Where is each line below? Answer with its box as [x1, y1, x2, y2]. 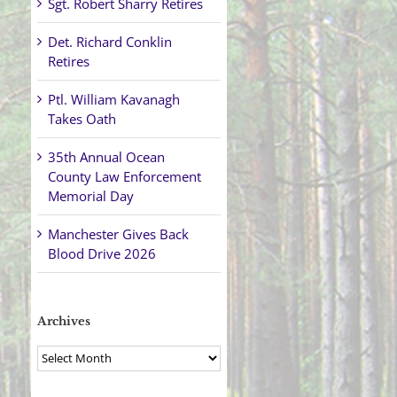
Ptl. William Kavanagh [48, 90, 181, 109]
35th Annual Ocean [48, 148, 166, 167]
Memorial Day [48, 187, 135, 206]
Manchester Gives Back [48, 225, 190, 244]
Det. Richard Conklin [48, 33, 173, 51]
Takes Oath [48, 110, 117, 128]
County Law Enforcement [48, 167, 202, 186]
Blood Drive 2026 [48, 245, 157, 263]
